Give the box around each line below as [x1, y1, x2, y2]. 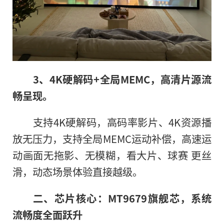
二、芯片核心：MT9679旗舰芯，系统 [32, 190, 211, 205]
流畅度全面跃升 [12, 206, 82, 222]
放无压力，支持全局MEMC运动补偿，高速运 [12, 130, 211, 146]
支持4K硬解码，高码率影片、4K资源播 [32, 114, 211, 129]
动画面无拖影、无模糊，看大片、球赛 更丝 [12, 147, 211, 162]
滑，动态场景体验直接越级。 [12, 163, 142, 179]
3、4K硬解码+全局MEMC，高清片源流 [32, 71, 211, 86]
